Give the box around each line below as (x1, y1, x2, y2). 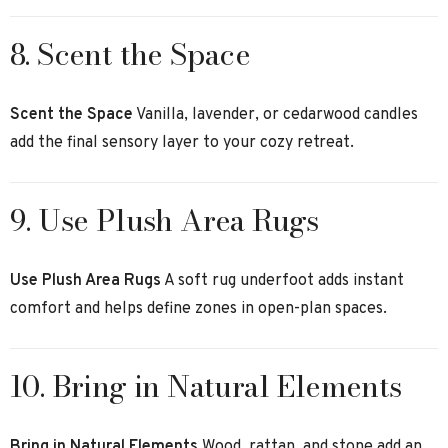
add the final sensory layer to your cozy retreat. (10, 133, 354, 153)
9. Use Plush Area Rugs (10, 197, 319, 243)
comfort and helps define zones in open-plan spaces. (10, 299, 387, 319)
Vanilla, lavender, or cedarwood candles (133, 105, 418, 125)
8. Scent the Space (10, 31, 251, 77)
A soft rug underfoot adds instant (161, 271, 404, 291)
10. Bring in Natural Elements (10, 363, 402, 409)
